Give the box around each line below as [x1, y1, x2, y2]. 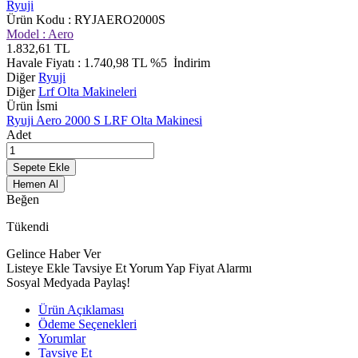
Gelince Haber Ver [6, 246, 101, 261]
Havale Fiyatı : [6, 55, 84, 70]
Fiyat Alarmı [189, 261, 252, 275]
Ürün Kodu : [6, 12, 74, 26]
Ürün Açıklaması [38, 302, 124, 316]
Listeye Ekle [6, 261, 73, 275]
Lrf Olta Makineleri [38, 84, 137, 98]
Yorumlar [38, 331, 86, 345]
